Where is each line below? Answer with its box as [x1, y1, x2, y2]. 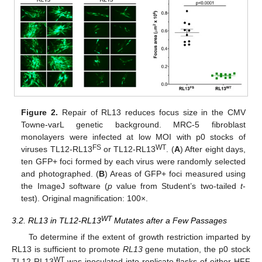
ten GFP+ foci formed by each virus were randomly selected [21, 157, 246, 167]
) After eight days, [180, 144, 246, 154]
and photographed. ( [21, 169, 99, 179]
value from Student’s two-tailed [112, 181, 240, 191]
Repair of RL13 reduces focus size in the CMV [58, 108, 246, 118]
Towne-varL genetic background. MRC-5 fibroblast [21, 120, 246, 130]
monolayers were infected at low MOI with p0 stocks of [21, 132, 246, 142]
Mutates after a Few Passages [112, 216, 227, 226]
